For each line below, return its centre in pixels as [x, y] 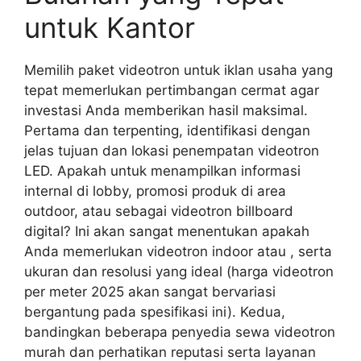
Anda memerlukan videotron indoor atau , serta [178, 251]
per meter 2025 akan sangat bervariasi [150, 292]
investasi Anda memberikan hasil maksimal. [166, 110]
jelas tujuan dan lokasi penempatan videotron [172, 151]
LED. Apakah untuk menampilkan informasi [162, 171]
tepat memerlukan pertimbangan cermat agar [172, 90]
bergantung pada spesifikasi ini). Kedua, [155, 312]
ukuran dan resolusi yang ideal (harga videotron [179, 272]
